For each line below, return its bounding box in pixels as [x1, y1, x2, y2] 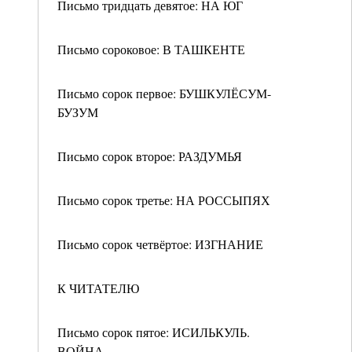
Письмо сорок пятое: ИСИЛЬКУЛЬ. [57, 324, 250, 340]
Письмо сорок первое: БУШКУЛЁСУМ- [57, 85, 271, 101]
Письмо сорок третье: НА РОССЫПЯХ [57, 192, 270, 208]
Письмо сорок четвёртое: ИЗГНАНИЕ [57, 236, 263, 252]
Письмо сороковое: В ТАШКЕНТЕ [57, 41, 245, 57]
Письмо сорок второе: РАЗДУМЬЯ [57, 148, 242, 164]
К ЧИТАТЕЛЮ [57, 280, 139, 296]
